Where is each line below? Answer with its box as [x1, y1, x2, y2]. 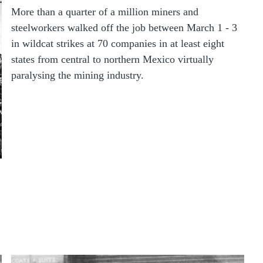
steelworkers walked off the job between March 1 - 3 [11, 21, 238, 33]
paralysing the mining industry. [11, 69, 144, 81]
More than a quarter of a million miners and [11, 5, 199, 18]
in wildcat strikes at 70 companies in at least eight [11, 37, 225, 49]
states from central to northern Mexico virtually [11, 53, 214, 65]
